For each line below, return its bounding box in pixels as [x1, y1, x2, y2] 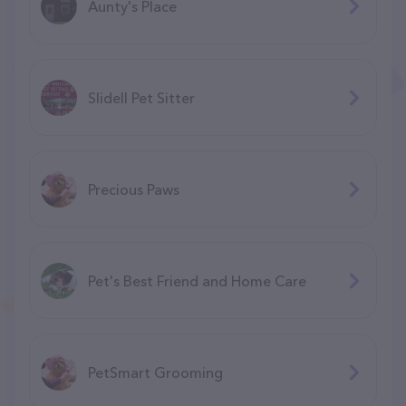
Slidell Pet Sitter [88, 88, 195, 107]
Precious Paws [88, 179, 179, 198]
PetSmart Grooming [88, 362, 223, 382]
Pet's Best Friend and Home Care [88, 271, 306, 290]
